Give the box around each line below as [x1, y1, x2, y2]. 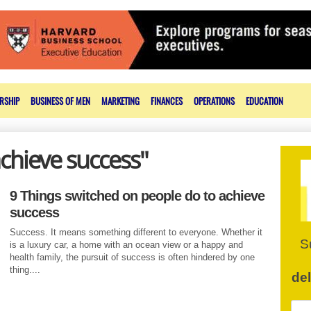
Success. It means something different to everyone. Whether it [10, 227, 262, 237]
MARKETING [101, 94, 140, 108]
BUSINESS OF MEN [31, 94, 90, 108]
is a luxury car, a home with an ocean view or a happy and [10, 239, 243, 250]
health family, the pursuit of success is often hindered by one [10, 252, 255, 262]
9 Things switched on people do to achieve [10, 188, 264, 203]
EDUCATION [246, 94, 283, 108]
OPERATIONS [194, 94, 235, 108]
